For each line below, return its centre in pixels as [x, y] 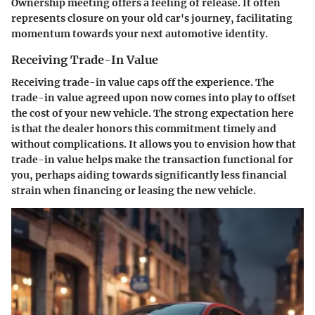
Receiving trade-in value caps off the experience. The [143, 82]
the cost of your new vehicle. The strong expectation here [153, 113]
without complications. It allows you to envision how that [154, 144]
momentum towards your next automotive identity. [140, 33]
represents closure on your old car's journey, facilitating [152, 18]
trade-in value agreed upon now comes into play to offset [154, 97]
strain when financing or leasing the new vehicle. [134, 190]
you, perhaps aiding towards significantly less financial [149, 175]
